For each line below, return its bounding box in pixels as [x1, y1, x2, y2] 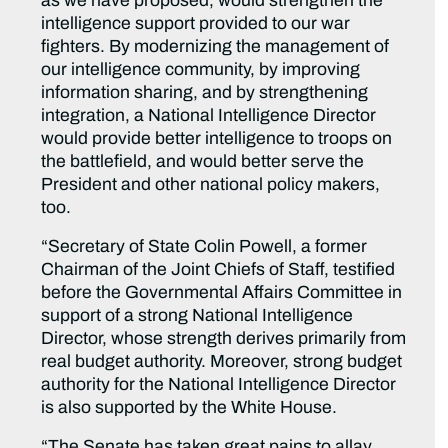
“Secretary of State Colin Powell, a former [41, 237, 368, 257]
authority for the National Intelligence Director [41, 375, 397, 395]
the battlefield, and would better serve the [41, 152, 365, 172]
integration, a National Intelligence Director [41, 106, 377, 126]
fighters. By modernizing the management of [41, 37, 390, 57]
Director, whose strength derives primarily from [41, 329, 407, 349]
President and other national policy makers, [41, 175, 381, 195]
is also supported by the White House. [41, 398, 338, 418]
